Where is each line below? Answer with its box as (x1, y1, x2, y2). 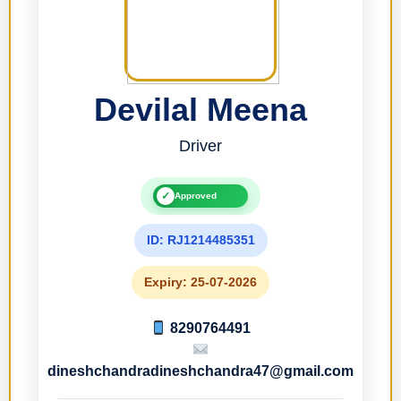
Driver (179, 137, 222, 156)
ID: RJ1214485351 (146, 233, 255, 248)
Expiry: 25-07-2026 (144, 275, 257, 290)
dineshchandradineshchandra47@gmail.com (47, 363, 354, 380)
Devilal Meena (94, 91, 307, 129)
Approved (175, 191, 217, 201)
